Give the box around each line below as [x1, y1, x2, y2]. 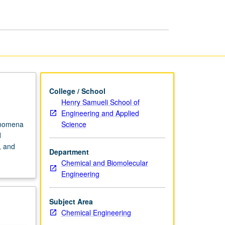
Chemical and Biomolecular [61, 157, 148, 168]
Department [49, 146, 89, 157]
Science [61, 119, 86, 129]
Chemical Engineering [61, 207, 131, 217]
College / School [49, 85, 105, 96]
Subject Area [49, 196, 93, 206]
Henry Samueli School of [61, 96, 140, 107]
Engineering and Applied [61, 107, 139, 118]
